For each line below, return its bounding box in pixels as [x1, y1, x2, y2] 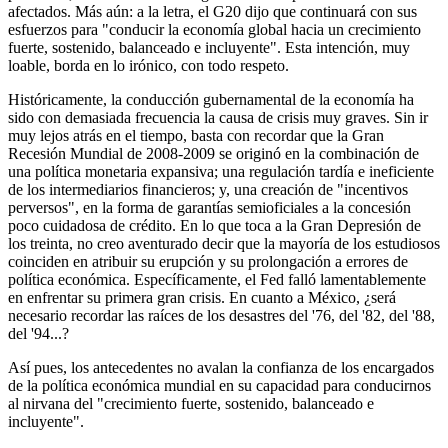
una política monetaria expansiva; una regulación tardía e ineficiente [8, 163, 434, 181]
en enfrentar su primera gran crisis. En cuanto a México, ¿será [8, 289, 396, 307]
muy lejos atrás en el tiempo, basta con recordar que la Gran [8, 127, 384, 145]
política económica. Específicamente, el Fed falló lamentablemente [8, 271, 426, 289]
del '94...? [8, 325, 69, 343]
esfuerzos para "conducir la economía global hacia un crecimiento [8, 21, 421, 39]
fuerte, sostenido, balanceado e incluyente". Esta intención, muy [8, 39, 410, 57]
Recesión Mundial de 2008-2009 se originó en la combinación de [8, 145, 419, 163]
